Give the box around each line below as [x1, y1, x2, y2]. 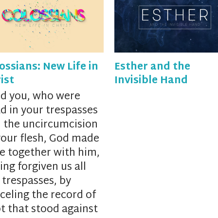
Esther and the [114, 58, 190, 76]
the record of [32, 186, 96, 205]
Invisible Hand [114, 72, 188, 90]
